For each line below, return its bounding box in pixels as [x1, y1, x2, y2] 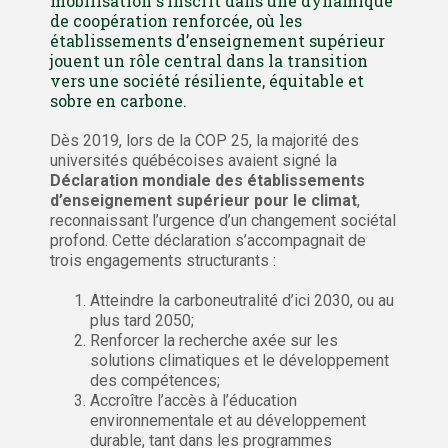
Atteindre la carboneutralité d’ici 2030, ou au [90, 290, 394, 310]
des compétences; [90, 370, 220, 390]
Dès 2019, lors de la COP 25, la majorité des [50, 130, 359, 150]
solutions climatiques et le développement [90, 350, 389, 370]
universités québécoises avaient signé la [50, 150, 337, 170]
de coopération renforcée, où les [50, 9, 302, 31]
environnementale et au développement [90, 410, 366, 430]
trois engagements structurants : [50, 250, 276, 270]
